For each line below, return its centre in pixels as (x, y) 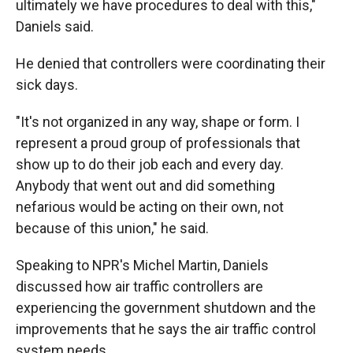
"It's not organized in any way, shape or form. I (158, 122)
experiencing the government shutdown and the (166, 308)
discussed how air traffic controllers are (139, 286)
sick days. (47, 85)
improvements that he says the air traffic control (166, 329)
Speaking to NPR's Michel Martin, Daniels (142, 265)
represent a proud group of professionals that (158, 143)
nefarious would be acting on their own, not (150, 207)
